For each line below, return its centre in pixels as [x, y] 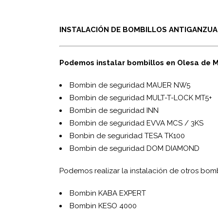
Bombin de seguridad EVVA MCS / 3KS [136, 123]
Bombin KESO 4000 [103, 206]
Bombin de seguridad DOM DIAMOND [135, 148]
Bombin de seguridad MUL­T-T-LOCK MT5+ [141, 98]
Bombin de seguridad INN [114, 110]
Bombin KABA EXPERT [108, 193]
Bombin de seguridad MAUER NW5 [130, 85]
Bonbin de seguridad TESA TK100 [127, 136]
